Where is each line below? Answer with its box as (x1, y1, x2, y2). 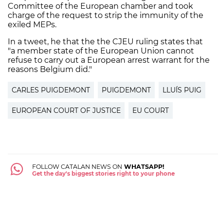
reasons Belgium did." (8, 65, 92, 74)
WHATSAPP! (122, 163, 164, 171)
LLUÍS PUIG (163, 86, 201, 95)
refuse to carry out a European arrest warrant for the (8, 55, 210, 65)
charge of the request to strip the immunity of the (8, 11, 203, 20)
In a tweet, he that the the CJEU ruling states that (8, 37, 203, 47)
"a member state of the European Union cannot (8, 46, 194, 56)
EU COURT (132, 106, 169, 115)
